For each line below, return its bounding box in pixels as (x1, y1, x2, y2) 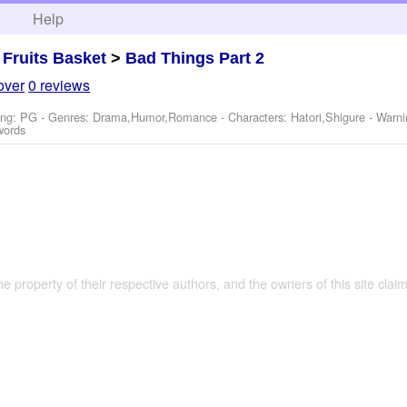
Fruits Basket (3, 48, 107, 67)
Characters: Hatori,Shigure (228, 108, 366, 126)
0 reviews (28, 74, 91, 96)
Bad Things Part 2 (125, 48, 265, 67)
